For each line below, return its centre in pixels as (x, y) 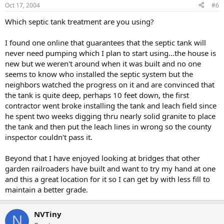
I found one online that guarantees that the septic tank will (105, 42)
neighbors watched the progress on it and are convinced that (110, 84)
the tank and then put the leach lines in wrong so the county (108, 126)
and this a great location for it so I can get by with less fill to (107, 179)
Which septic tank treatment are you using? (79, 21)
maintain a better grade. (46, 189)
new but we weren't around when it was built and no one (103, 63)
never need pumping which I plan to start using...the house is (110, 53)
